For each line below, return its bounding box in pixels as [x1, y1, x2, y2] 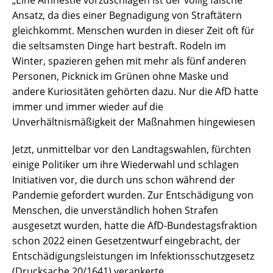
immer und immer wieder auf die [12, 100, 163, 114]
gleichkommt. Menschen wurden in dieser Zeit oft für [12, 24, 255, 38]
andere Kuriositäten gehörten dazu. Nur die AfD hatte [12, 85, 258, 99]
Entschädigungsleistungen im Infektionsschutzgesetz [12, 249, 254, 263]
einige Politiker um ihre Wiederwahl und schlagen [12, 158, 239, 172]
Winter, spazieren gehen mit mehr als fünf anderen [12, 54, 246, 68]
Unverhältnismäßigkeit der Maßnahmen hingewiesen [12, 115, 255, 129]
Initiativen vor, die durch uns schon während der [12, 173, 235, 187]
